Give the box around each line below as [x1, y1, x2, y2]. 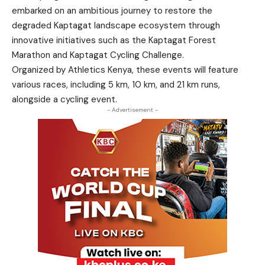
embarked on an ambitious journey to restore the [12, 5, 212, 17]
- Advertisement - [107, 106, 158, 114]
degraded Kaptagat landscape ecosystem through [12, 20, 220, 31]
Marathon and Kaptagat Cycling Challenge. [12, 49, 184, 61]
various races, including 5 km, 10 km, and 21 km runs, [12, 79, 220, 91]
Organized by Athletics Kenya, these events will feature [12, 64, 238, 76]
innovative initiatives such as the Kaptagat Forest [12, 34, 216, 46]
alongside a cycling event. [12, 93, 117, 105]
